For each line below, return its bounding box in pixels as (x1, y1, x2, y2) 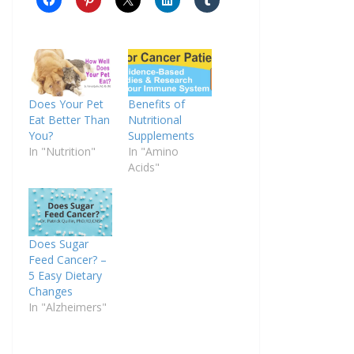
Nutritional (128, 112, 182, 128)
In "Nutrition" (28, 144, 96, 160)
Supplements (128, 128, 194, 144)
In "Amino (128, 144, 179, 160)
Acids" (128, 160, 160, 175)
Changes (28, 283, 73, 299)
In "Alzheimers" (28, 299, 107, 314)
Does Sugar (28, 235, 88, 251)
